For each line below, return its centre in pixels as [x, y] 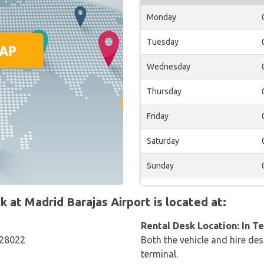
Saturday [163, 141]
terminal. [159, 254]
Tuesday [163, 42]
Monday [161, 17]
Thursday [164, 91]
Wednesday [169, 67]
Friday [158, 116]
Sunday [160, 166]
